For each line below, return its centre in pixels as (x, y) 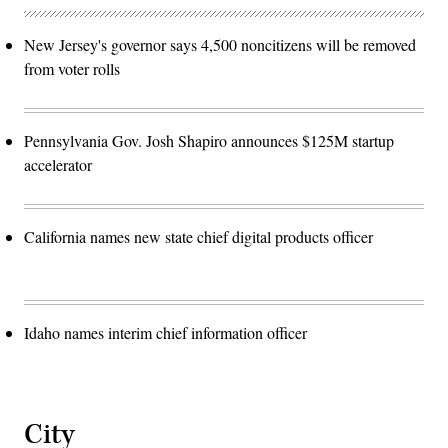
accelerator (58, 165)
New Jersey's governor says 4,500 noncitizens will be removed (220, 45)
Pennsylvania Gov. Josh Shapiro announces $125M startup (209, 141)
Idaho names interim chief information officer (165, 333)
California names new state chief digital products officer (198, 237)
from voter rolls (72, 69)
